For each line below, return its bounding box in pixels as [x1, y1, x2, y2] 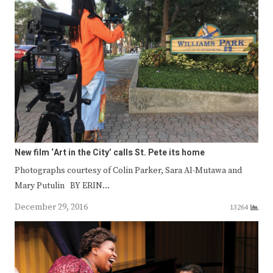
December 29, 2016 [15, 202, 88, 213]
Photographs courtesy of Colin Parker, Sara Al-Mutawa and [15, 165, 242, 177]
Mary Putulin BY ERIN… [15, 180, 110, 192]
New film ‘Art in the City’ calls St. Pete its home [15, 146, 205, 160]
